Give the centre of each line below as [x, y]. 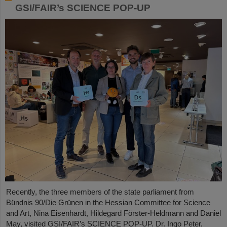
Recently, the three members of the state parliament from [100, 192]
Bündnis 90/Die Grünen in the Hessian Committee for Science [108, 202]
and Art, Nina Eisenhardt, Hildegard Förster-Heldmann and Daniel [113, 213]
